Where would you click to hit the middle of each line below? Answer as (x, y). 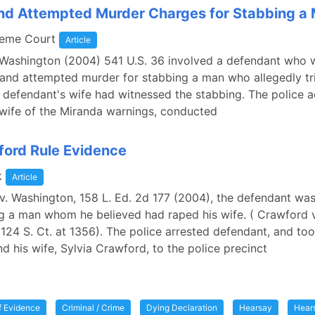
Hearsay (256, 308)
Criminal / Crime (93, 308)
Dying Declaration (182, 308)
